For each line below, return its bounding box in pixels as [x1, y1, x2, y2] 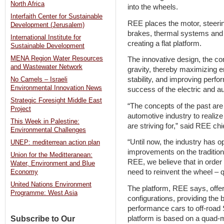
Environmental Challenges [10, 126, 86, 134]
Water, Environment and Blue [10, 160, 95, 167]
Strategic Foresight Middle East [10, 97, 102, 104]
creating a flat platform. [127, 39, 201, 47]
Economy [10, 168, 38, 176]
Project [10, 105, 31, 113]
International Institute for [10, 34, 81, 41]
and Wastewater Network [10, 63, 82, 71]
